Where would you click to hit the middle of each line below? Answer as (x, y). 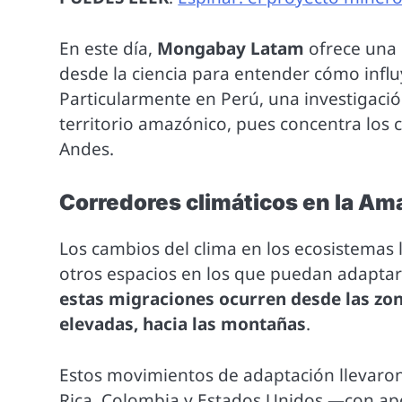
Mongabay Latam (231, 48)
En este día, (109, 48)
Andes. (87, 149)
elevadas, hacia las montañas (183, 324)
